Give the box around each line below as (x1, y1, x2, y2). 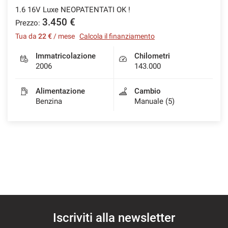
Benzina (36, 96, 62, 106)
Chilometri (134, 51, 170, 61)
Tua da (15, 32, 38, 40)
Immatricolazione (36, 51, 96, 61)
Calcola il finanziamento (79, 32, 155, 40)
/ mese (52, 32, 76, 40)
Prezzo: (15, 18, 40, 27)
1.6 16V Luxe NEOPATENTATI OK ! (15, 5, 130, 14)
